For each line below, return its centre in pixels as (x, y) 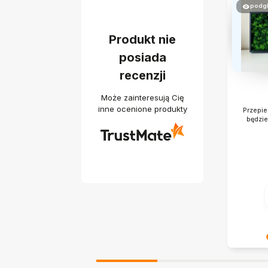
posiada (142, 58)
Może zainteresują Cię (142, 98)
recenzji (142, 76)
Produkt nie (142, 40)
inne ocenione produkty (142, 109)
